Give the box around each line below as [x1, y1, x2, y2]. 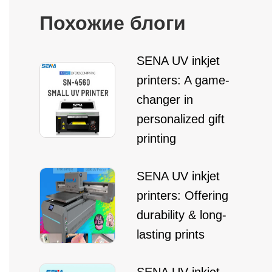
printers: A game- [137, 73, 229, 87]
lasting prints [137, 228, 205, 241]
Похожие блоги [39, 12, 186, 34]
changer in [137, 93, 193, 106]
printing [137, 132, 176, 145]
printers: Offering [137, 189, 228, 202]
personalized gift [137, 112, 225, 126]
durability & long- [137, 208, 226, 222]
